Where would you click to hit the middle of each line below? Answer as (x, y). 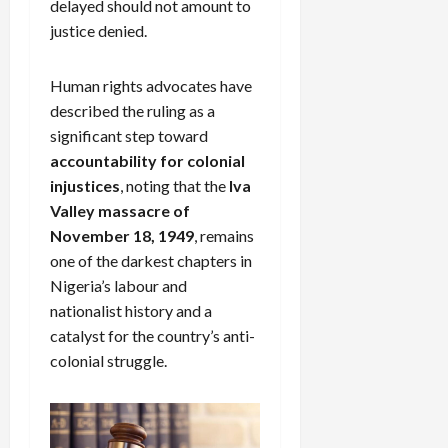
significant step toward (129, 135)
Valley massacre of (120, 210)
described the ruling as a (132, 110)
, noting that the (174, 185)
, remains (224, 235)
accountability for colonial (147, 160)
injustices (85, 185)
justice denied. (98, 30)
